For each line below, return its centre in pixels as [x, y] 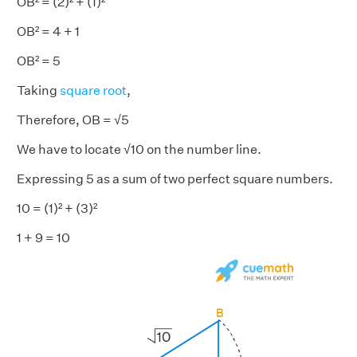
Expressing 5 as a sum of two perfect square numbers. [175, 179]
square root [93, 91]
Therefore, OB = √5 [73, 120]
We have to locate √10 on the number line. [139, 150]
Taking [38, 91]
